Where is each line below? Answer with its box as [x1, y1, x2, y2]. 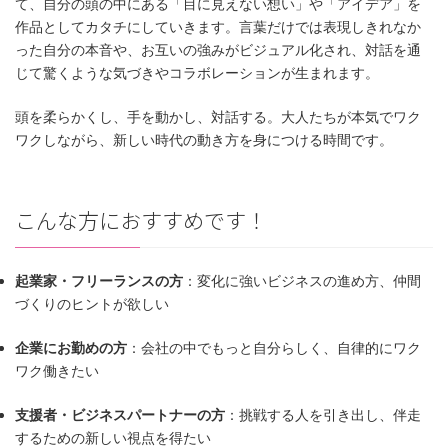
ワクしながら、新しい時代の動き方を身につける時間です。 [15, 131, 393, 149]
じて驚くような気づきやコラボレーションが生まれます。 [15, 64, 379, 82]
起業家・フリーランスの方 [15, 271, 183, 289]
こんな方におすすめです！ [15, 205, 267, 236]
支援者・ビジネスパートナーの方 [15, 405, 225, 423]
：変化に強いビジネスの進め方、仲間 [183, 271, 421, 289]
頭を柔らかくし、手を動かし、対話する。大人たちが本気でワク [15, 108, 421, 126]
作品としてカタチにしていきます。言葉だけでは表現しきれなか [15, 18, 421, 36]
